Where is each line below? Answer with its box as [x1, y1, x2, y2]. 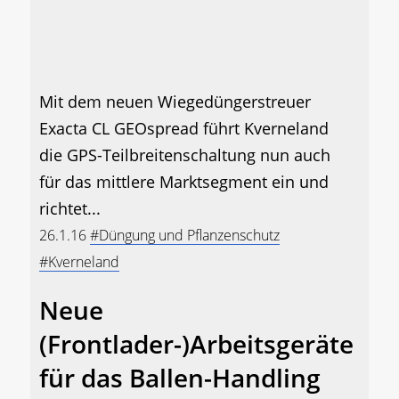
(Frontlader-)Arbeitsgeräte [39, 327, 354, 362]
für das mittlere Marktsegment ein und [39, 171, 329, 193]
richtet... [39, 198, 101, 220]
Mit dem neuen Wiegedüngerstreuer [39, 91, 311, 113]
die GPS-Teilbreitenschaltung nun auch [39, 144, 330, 167]
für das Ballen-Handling [39, 361, 321, 395]
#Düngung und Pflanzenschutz [90, 225, 280, 246]
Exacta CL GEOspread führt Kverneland [39, 118, 329, 140]
